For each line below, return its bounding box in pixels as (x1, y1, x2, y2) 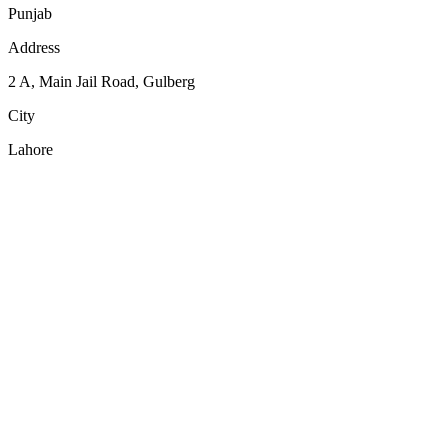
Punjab (8, 4, 52, 22)
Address (8, 38, 60, 56)
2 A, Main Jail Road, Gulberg (8, 72, 195, 90)
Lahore (8, 140, 53, 158)
